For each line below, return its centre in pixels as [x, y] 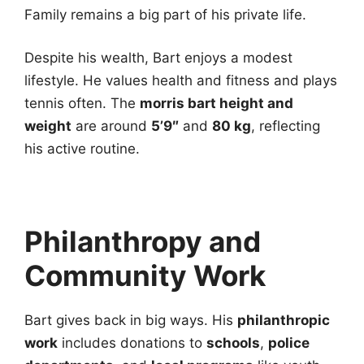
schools [233, 343]
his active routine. [82, 149]
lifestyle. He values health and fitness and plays [181, 81]
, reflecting [286, 126]
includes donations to [132, 343]
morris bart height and [217, 104]
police [289, 343]
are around [111, 126]
